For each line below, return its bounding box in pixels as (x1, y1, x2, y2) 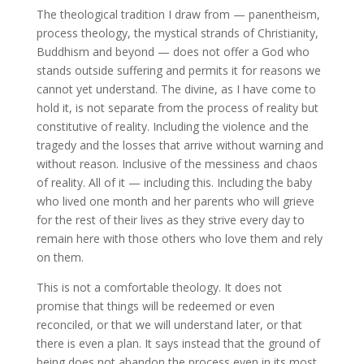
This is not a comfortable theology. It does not (36, 279, 282, 295)
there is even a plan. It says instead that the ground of (36, 336, 320, 351)
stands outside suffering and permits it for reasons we (36, 63, 321, 78)
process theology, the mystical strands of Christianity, (36, 25, 318, 41)
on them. (36, 249, 84, 265)
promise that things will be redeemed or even (36, 298, 275, 314)
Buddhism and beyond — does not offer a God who (36, 44, 310, 59)
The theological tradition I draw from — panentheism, (36, 6, 320, 22)
